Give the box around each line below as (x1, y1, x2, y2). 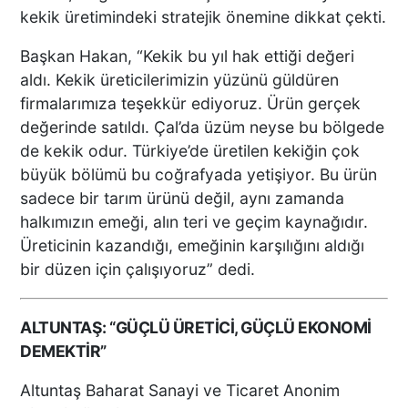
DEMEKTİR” (20, 341, 107, 361)
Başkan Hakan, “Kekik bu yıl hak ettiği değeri (20, 46, 355, 66)
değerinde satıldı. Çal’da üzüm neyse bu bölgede (20, 117, 385, 138)
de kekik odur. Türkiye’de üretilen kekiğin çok (20, 141, 361, 161)
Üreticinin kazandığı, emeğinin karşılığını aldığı (20, 236, 365, 256)
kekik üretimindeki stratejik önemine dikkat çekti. (20, 6, 387, 26)
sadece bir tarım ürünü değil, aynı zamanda (20, 189, 345, 209)
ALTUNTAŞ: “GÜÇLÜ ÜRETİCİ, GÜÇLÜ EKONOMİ (20, 317, 372, 337)
